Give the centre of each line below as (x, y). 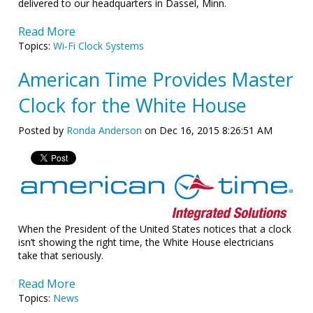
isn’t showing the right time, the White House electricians (146, 242)
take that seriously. (61, 256)
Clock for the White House (133, 105)
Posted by (43, 130)
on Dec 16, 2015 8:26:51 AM (208, 130)
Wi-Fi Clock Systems (99, 45)
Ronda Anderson (104, 130)
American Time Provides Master (156, 79)
